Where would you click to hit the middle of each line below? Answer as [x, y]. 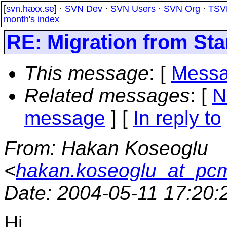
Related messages [107, 96]
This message [87, 73]
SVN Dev [84, 9]
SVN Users [133, 9]
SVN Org [182, 9]
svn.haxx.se [30, 9]
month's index [31, 19]
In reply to [177, 118]
